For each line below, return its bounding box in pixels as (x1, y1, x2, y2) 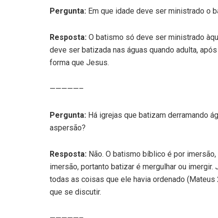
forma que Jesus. (50, 57, 109, 67)
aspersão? (50, 123, 86, 132)
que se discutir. (50, 187, 101, 197)
